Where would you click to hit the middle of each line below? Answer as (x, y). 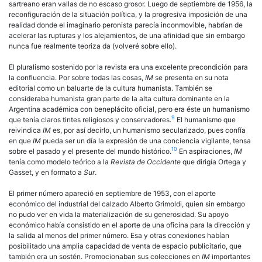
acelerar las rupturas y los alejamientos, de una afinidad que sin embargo (127, 35)
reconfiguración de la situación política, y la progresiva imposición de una (128, 14)
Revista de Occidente (146, 161)
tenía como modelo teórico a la (60, 161)
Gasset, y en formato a (46, 172)
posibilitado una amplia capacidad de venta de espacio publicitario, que (125, 246)
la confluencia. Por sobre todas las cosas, (77, 77)
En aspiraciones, (206, 151)
